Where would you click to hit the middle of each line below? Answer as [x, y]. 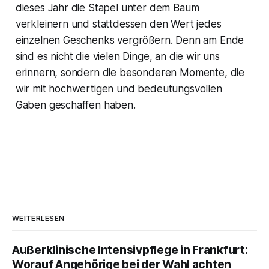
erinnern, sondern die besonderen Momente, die [130, 73]
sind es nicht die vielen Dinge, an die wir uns [117, 57]
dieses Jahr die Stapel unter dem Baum [107, 8]
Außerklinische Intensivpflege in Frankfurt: [130, 250]
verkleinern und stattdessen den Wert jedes [118, 24]
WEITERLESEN [38, 219]
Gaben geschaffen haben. [75, 105]
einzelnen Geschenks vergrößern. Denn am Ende [130, 41]
